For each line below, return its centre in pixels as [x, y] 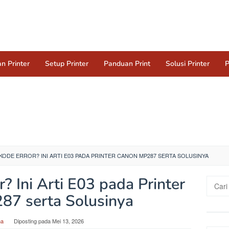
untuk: [216, 192]
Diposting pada [33, 221]
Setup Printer [67, 64]
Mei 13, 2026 [68, 221]
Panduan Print [127, 64]
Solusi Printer [188, 64]
